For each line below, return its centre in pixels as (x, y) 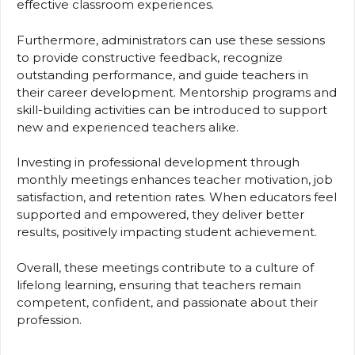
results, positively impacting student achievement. (167, 232)
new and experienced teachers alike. (128, 127)
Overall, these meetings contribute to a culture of (165, 267)
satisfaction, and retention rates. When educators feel (177, 197)
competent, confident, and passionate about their (167, 302)
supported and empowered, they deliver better (160, 215)
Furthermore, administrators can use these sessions (171, 40)
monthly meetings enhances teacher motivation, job (175, 180)
